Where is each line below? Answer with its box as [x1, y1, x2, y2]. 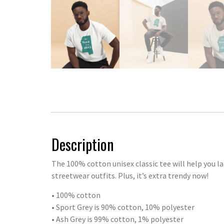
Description [51, 132, 114, 155]
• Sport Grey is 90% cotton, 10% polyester [51, 201, 194, 212]
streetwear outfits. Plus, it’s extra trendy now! [51, 170, 208, 180]
